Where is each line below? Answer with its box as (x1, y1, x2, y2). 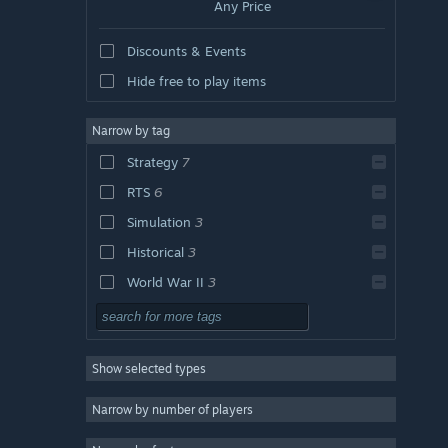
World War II (126, 273, 204, 290)
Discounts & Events (126, 42, 246, 59)
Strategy (126, 153, 178, 170)
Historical (126, 243, 184, 260)
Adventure (126, 393, 191, 410)
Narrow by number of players (92, 401, 253, 417)
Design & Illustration (126, 423, 251, 440)
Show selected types (92, 360, 206, 376)
